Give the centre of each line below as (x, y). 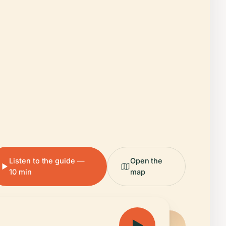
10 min (20, 172)
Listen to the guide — (47, 161)
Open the (146, 161)
